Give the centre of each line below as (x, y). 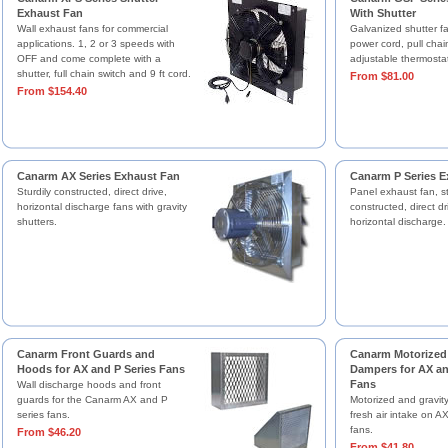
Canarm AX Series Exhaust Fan (98, 176)
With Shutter (382, 13)
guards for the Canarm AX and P (92, 399)
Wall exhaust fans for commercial (92, 28)
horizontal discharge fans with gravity (101, 206)
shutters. (36, 221)
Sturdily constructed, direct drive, (91, 191)
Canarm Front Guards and (85, 354)
